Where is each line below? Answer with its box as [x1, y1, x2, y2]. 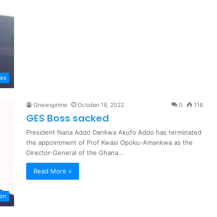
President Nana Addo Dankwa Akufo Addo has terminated [26, 128, 201, 137]
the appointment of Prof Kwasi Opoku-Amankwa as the [26, 139, 193, 147]
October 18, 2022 [77, 101, 124, 109]
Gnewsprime [33, 101, 67, 109]
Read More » [33, 167, 72, 175]
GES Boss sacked [26, 111, 109, 125]
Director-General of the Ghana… [26, 149, 124, 157]
